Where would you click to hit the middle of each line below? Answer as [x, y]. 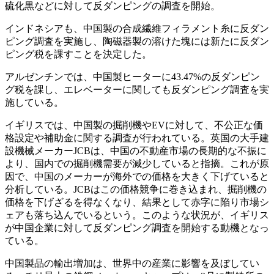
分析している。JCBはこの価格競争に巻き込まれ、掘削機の [136, 189]
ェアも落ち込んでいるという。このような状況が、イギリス [137, 215]
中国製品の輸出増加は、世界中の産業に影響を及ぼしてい [132, 263]
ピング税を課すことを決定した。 [78, 54]
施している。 [34, 102]
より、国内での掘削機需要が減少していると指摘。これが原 [137, 163]
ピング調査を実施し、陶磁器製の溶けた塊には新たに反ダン [137, 41]
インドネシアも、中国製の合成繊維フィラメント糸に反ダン [137, 28]
